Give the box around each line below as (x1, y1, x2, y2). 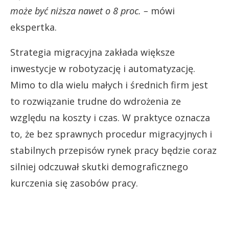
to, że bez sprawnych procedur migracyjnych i (10, 127, 212, 140)
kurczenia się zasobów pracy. (10, 176, 138, 189)
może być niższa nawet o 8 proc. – (10, 4, 148, 17)
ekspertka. (10, 20, 57, 33)
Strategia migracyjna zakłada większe (10, 45, 175, 58)
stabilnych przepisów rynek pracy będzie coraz (10, 144, 217, 156)
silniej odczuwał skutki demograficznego (10, 160, 188, 173)
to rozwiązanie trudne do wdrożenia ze (10, 95, 181, 107)
